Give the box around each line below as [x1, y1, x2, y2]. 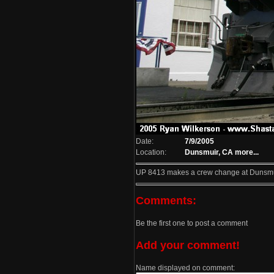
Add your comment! [136, 239, 240, 251]
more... [235, 148, 259, 157]
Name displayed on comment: [136, 264, 235, 272]
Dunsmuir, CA [185, 148, 233, 157]
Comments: [136, 194, 196, 207]
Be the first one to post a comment [136, 219, 248, 228]
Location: [136, 148, 166, 157]
